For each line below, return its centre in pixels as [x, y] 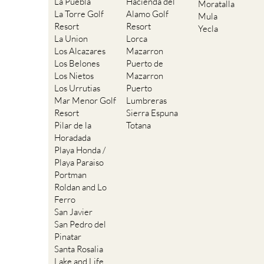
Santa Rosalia [79, 249]
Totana [138, 126]
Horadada [72, 138]
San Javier [73, 212]
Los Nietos [74, 76]
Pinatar [68, 237]
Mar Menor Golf [85, 101]
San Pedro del [80, 225]
